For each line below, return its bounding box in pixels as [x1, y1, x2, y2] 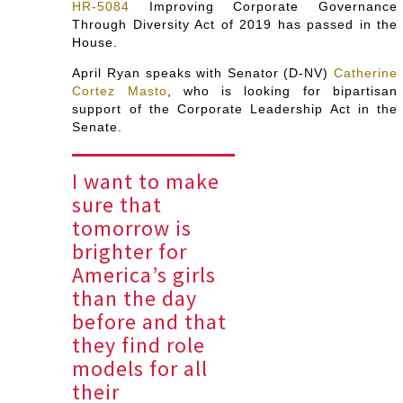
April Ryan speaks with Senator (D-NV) [72, 65, 334, 80]
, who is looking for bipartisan [166, 83, 398, 98]
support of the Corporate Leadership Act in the [72, 101, 398, 116]
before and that [72, 307, 228, 336]
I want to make [72, 166, 220, 195]
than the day [72, 283, 198, 312]
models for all [72, 354, 209, 382]
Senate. [72, 119, 123, 134]
